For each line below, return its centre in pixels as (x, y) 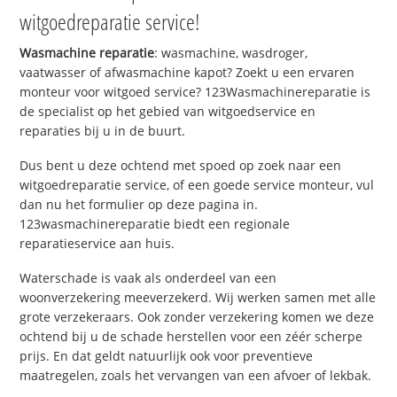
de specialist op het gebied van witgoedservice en (168, 112)
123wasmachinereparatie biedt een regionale (155, 224)
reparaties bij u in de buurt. (103, 131)
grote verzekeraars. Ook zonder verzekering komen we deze (197, 316)
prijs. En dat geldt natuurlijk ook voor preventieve (167, 355)
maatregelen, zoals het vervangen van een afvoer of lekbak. (196, 375)
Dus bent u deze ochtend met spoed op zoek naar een (181, 166)
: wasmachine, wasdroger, (231, 53)
